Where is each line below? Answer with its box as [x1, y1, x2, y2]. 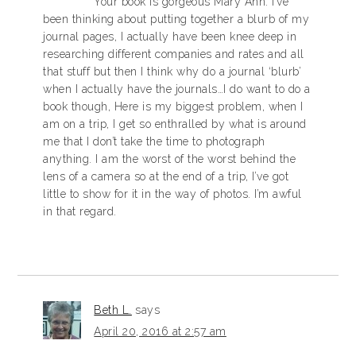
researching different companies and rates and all [43, 48, 304, 60]
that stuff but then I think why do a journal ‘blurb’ [43, 65, 302, 78]
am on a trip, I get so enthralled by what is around [43, 118, 307, 130]
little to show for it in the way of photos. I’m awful [43, 188, 302, 200]
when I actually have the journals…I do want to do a [43, 83, 311, 95]
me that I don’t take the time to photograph [43, 135, 265, 148]
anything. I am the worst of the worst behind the [43, 153, 296, 165]
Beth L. [94, 304, 132, 316]
